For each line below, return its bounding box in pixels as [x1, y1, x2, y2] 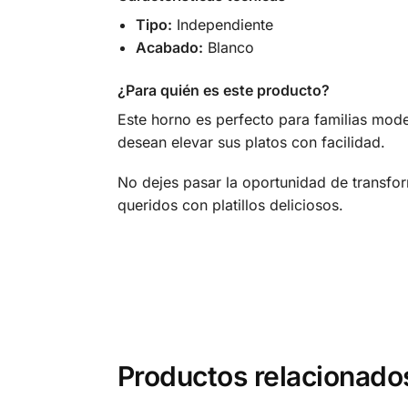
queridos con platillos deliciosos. [117, 196, 343, 215]
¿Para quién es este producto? [117, 80, 330, 99]
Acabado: [135, 38, 203, 57]
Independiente [171, 15, 273, 35]
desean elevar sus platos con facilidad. [117, 132, 385, 151]
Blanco [202, 38, 254, 57]
